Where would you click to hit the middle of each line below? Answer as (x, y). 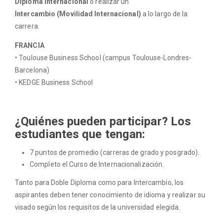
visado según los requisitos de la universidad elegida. (98, 207)
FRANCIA (30, 45)
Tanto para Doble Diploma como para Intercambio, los (99, 182)
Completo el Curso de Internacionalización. (97, 164)
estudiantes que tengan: (80, 134)
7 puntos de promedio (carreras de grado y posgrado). (115, 152)
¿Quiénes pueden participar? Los (103, 121)
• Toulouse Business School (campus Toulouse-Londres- (103, 57)
